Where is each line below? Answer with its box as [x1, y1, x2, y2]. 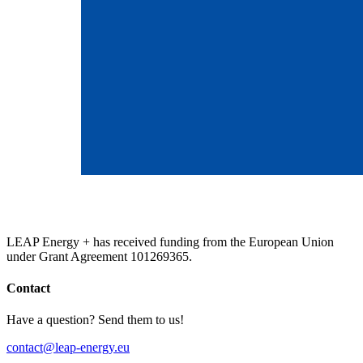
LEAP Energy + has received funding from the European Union [6, 234, 334, 249]
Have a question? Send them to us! [6, 313, 184, 327]
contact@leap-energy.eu [6, 340, 130, 355]
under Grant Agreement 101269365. [6, 249, 192, 263]
